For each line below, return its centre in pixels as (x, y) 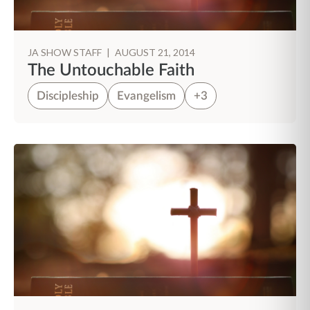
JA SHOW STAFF (66, 52)
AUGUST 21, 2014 (155, 52)
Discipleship (68, 96)
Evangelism (146, 96)
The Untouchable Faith (111, 71)
